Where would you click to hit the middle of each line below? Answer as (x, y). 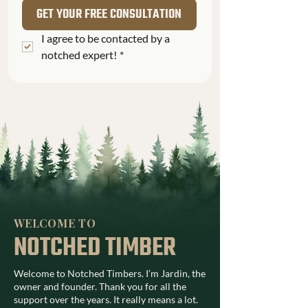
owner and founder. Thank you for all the (100, 286)
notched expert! (79, 54)
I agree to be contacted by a (106, 38)
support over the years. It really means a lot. (106, 299)
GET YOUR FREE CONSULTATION (109, 14)
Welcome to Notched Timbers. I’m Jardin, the (110, 273)
